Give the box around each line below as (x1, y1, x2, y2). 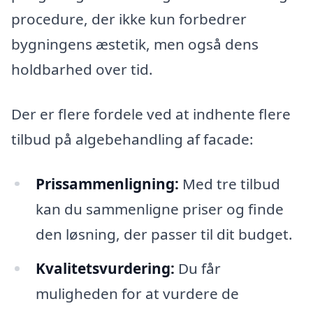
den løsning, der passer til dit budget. (35, 224, 293, 244)
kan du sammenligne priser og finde (35, 198, 284, 219)
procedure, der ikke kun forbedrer (11, 9, 247, 29)
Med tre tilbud (178, 173, 280, 194)
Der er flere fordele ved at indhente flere (11, 103, 291, 124)
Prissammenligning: (35, 173, 179, 194)
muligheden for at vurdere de (35, 284, 239, 304)
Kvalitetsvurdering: (35, 259, 175, 279)
